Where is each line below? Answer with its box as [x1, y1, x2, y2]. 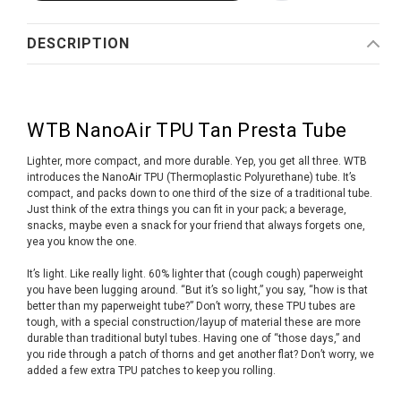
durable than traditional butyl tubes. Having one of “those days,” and [27, 331, 362, 345]
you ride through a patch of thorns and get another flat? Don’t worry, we [27, 347, 375, 361]
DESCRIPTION [27, 34, 131, 52]
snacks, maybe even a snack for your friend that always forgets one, [27, 218, 366, 232]
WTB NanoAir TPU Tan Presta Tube [27, 118, 347, 141]
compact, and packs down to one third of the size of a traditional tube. [27, 186, 373, 200]
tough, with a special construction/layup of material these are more [27, 315, 362, 328]
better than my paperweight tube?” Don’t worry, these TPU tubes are [27, 299, 356, 312]
